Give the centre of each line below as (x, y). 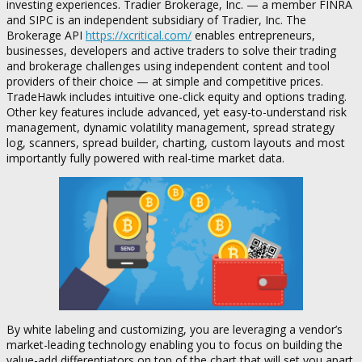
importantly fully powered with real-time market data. (145, 158)
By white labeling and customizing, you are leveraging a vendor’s (175, 329)
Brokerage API (46, 36)
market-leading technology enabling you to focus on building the (175, 344)
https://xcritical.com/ (139, 36)
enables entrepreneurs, (253, 36)
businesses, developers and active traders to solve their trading (171, 51)
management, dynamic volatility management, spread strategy (170, 128)
